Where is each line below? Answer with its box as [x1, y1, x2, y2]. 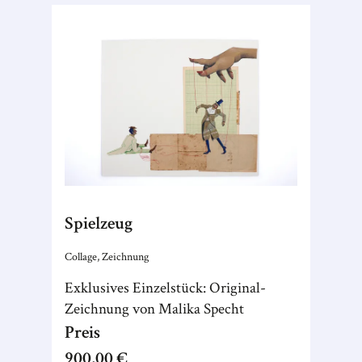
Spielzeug [65, 212, 133, 235]
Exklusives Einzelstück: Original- [65, 278, 266, 298]
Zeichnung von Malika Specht [65, 299, 244, 319]
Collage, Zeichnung [65, 249, 149, 264]
